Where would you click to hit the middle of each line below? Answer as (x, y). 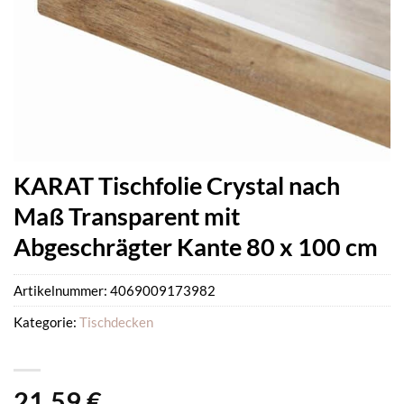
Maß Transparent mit (127, 216)
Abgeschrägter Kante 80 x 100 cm (196, 247)
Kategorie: (46, 322)
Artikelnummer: (62, 291)
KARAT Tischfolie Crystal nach (177, 185)
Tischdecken (116, 322)
